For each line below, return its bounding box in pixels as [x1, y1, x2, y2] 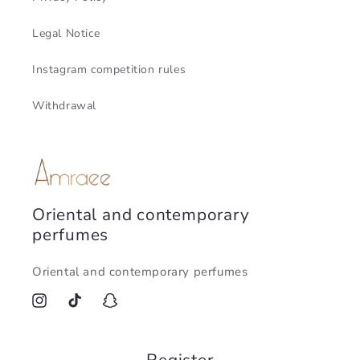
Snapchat [100, 301, 151, 317]
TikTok [65, 301, 100, 317]
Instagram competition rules [32, 61, 186, 77]
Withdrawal [32, 97, 96, 113]
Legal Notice [32, 25, 100, 41]
